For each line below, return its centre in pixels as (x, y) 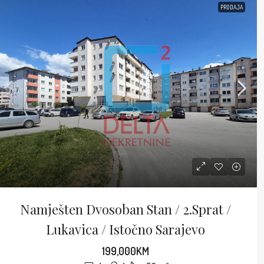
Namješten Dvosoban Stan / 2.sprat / (125, 209)
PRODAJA (231, 7)
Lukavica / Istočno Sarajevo (125, 229)
